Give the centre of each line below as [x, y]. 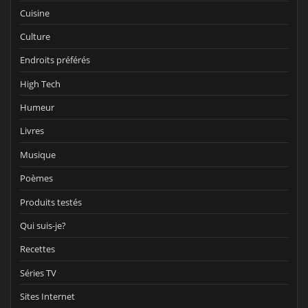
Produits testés [51, 202]
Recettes [37, 249]
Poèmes [36, 178]
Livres [32, 131]
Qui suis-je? [43, 225]
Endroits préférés [55, 60]
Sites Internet [47, 297]
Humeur [37, 108]
